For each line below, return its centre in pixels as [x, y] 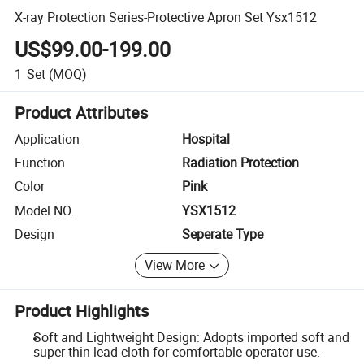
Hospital [206, 139]
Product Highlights [82, 310]
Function [40, 163]
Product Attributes [82, 112]
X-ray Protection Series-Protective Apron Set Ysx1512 [166, 17]
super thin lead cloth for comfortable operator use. [176, 351]
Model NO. [45, 210]
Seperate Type [223, 234]
